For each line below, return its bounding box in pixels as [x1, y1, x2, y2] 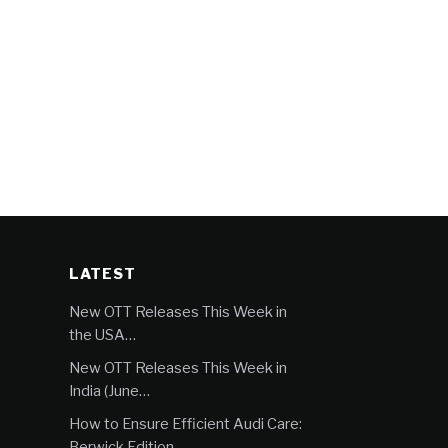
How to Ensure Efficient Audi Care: [69, 415, 303, 433]
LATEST [69, 265, 136, 283]
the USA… [69, 326, 137, 344]
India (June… [69, 382, 151, 400]
